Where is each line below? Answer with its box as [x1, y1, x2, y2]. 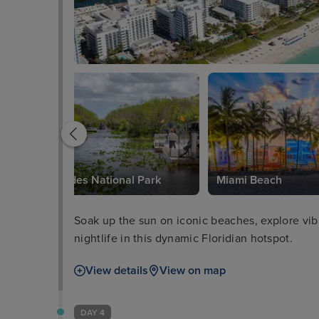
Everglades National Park [31, 172, 161, 187]
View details [85, 263, 148, 278]
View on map [159, 263, 226, 278]
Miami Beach [216, 172, 282, 187]
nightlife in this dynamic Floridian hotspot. [74, 231, 293, 246]
